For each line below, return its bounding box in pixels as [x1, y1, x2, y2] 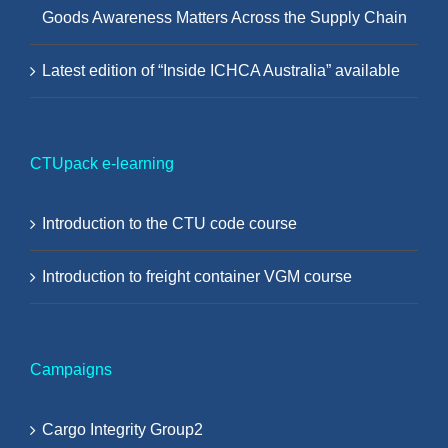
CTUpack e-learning [30, 155, 174, 173]
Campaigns [30, 361, 112, 379]
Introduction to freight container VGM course [42, 268, 352, 286]
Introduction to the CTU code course [42, 215, 297, 233]
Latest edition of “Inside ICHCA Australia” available [42, 62, 400, 80]
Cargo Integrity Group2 [42, 421, 203, 439]
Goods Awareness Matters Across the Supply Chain [42, 9, 407, 27]
